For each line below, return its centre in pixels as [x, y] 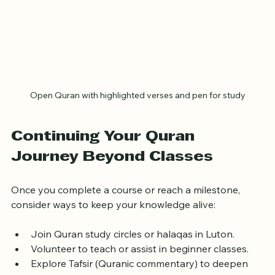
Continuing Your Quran [105, 151]
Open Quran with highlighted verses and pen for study [137, 109]
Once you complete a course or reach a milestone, [127, 203]
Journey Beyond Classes [112, 171]
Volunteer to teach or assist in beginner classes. [140, 262]
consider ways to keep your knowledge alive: [113, 218]
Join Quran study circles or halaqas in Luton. [133, 248]
